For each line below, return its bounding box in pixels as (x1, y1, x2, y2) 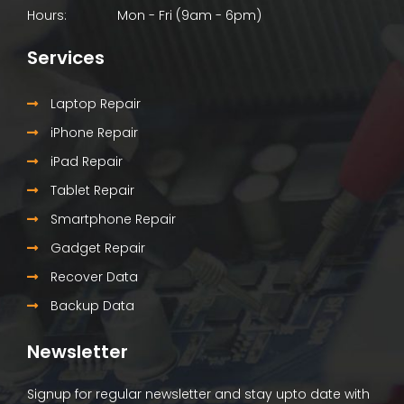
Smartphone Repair (47, 210, 176, 229)
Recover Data (47, 268, 138, 287)
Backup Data (47, 297, 134, 316)
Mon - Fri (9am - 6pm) (117, 6, 262, 25)
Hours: (27, 6, 67, 25)
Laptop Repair (47, 95, 141, 114)
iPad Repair (47, 152, 123, 171)
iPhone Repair (47, 124, 138, 142)
